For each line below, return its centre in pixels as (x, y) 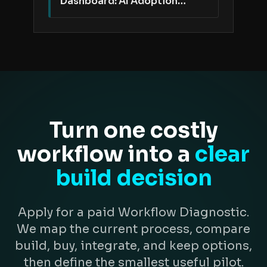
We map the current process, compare (133, 229)
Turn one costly (133, 130)
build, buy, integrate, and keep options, (133, 246)
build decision (133, 178)
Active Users (92, 27)
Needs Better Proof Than (122, 14)
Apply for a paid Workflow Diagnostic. (133, 212)
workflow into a (104, 154)
